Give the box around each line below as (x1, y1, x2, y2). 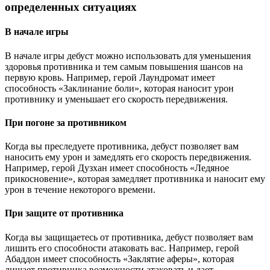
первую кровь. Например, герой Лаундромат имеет (5, 72, 215, 83)
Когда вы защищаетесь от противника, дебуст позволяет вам (5, 231, 253, 242)
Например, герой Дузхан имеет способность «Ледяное (5, 163, 229, 174)
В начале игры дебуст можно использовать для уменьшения (5, 50, 251, 61)
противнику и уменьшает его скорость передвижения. (5, 93, 228, 104)
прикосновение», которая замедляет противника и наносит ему (5, 174, 265, 184)
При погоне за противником (5, 117, 127, 128)
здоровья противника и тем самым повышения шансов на (5, 61, 243, 72)
